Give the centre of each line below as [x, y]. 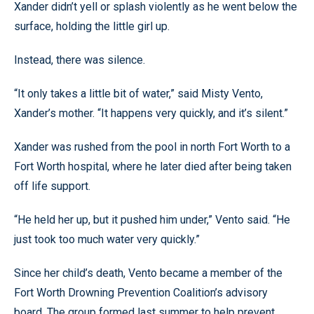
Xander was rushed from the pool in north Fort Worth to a [152, 147]
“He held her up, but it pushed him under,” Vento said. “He [152, 220]
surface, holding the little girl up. [92, 26]
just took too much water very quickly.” [107, 239]
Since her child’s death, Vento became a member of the [148, 273]
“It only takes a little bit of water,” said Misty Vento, [138, 94]
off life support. [52, 186]
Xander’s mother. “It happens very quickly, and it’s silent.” [151, 113]
